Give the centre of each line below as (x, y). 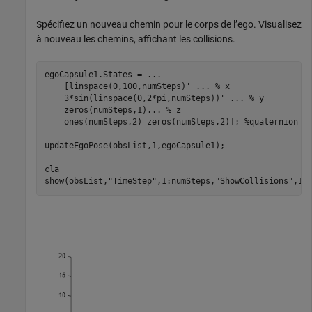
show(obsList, (76, 181)
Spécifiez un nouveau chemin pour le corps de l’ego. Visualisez (169, 24)
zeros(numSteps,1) (95, 110)
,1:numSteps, (186, 181)
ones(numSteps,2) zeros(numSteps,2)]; (144, 122)
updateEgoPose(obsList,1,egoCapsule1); (134, 146)
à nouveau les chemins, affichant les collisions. (136, 39)
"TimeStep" (132, 181)
